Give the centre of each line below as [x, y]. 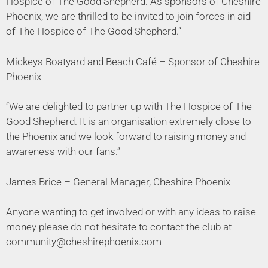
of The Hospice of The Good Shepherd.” [94, 31]
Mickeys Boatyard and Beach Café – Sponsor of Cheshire [133, 61]
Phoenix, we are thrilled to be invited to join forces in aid [128, 16]
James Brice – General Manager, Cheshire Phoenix [118, 182]
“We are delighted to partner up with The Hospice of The [129, 107]
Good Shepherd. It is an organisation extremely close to [129, 122]
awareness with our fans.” [63, 152]
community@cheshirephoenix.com [84, 242]
